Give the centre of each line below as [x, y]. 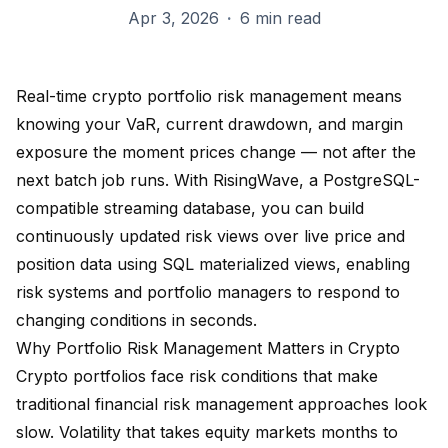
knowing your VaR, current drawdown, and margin [209, 124]
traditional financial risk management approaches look [221, 404]
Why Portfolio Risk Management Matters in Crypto [208, 348]
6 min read [280, 18]
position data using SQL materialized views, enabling [213, 264]
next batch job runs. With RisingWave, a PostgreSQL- [218, 180]
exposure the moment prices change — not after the [216, 152]
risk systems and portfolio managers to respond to [208, 292]
